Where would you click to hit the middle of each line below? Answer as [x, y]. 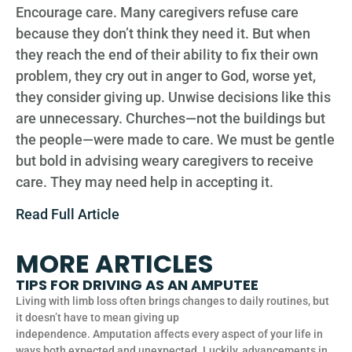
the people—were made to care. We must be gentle [175, 139]
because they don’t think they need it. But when [163, 33]
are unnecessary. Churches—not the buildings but [170, 118]
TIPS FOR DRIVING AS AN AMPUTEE [137, 285]
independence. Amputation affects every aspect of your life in [169, 334]
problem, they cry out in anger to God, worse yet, [166, 75]
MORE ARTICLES [114, 264]
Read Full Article [68, 214]
